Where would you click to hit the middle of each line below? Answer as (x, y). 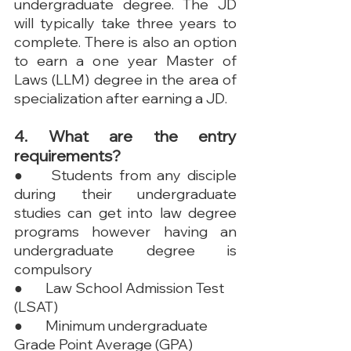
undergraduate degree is (125, 250)
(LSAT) (36, 306)
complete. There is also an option (125, 42)
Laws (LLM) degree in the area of (125, 79)
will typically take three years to (125, 23)
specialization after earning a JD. (121, 98)
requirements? (67, 155)
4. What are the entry (125, 136)
